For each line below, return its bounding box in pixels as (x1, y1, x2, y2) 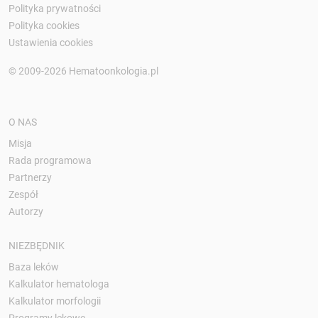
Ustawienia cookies (9, 36, 93, 48)
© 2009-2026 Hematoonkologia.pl (9, 65, 158, 77)
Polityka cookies (9, 19, 79, 31)
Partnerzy (9, 171, 52, 183)
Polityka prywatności (9, 2, 101, 14)
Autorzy (9, 205, 43, 217)
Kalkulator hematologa (9, 278, 109, 290)
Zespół (9, 188, 38, 200)
